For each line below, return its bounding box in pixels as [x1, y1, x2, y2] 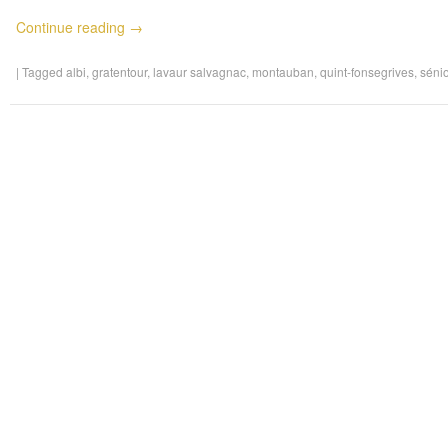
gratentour [91, 63, 147, 81]
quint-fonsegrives [319, 63, 414, 81]
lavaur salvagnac [152, 63, 246, 81]
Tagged [21, 63, 66, 81]
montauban [251, 63, 314, 81]
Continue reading [15, 17, 129, 38]
